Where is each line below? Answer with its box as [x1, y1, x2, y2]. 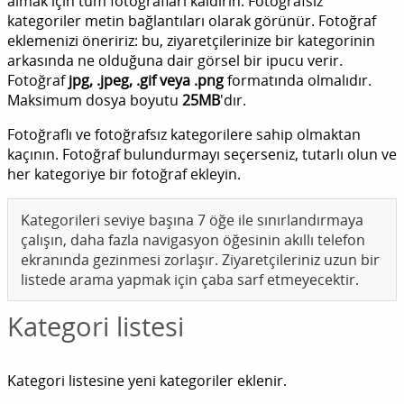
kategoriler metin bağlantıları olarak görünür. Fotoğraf [7, 11, 376, 32]
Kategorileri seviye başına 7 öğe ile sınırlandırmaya [21, 210, 363, 231]
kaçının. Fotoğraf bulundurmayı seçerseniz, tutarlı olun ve [7, 144, 397, 165]
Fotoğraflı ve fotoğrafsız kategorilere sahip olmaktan [7, 124, 361, 145]
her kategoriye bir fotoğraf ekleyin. [7, 164, 241, 185]
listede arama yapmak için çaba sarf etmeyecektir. [21, 270, 359, 290]
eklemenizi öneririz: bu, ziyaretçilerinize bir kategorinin [7, 31, 375, 51]
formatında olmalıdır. [224, 70, 372, 91]
